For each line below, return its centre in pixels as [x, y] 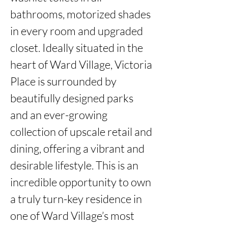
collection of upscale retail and [81, 132]
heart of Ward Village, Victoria [81, 64]
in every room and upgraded [77, 31]
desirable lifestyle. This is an [74, 165]
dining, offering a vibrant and [77, 148]
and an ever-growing [59, 115]
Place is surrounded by [63, 81]
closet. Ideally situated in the [77, 48]
